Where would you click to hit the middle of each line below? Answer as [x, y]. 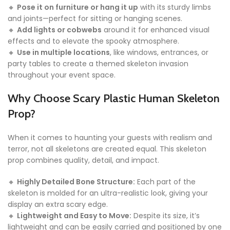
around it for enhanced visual [156, 30]
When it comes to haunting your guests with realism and [110, 138]
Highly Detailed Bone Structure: [76, 182]
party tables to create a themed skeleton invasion [98, 64]
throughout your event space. [62, 75]
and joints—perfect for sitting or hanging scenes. [95, 19]
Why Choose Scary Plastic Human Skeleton [114, 99]
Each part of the [165, 182]
